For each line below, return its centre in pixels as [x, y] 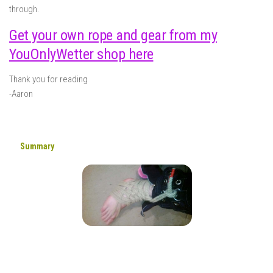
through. [24, 9]
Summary [37, 146]
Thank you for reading [48, 79]
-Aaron [21, 94]
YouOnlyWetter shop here [81, 54]
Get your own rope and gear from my [113, 35]
